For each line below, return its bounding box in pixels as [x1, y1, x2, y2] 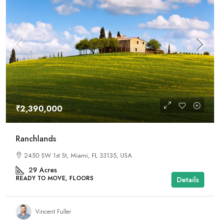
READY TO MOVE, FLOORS [16, 174, 93, 183]
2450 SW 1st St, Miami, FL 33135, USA [24, 151, 132, 160]
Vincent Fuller [35, 207, 71, 216]
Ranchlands [16, 133, 56, 144]
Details [177, 174, 199, 185]
